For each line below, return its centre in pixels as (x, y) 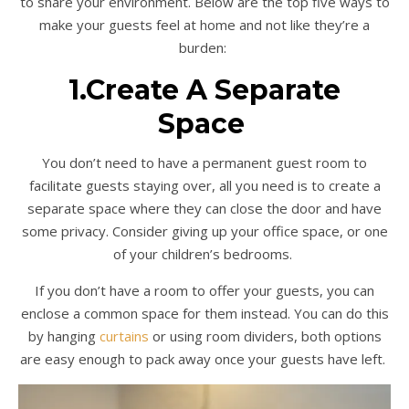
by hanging (63, 336)
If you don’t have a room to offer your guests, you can (204, 291)
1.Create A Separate (204, 90)
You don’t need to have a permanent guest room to (204, 163)
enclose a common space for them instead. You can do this (204, 314)
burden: (203, 48)
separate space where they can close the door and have (204, 209)
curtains (124, 336)
